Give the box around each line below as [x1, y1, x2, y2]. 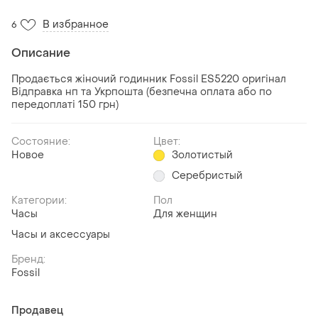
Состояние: [11, 134, 70, 148]
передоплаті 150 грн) [11, 97, 119, 111]
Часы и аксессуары [11, 227, 110, 241]
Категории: [11, 193, 67, 207]
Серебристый [172, 168, 243, 182]
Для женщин [153, 207, 217, 221]
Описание [11, 45, 70, 60]
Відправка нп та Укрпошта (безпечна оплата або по [11, 84, 272, 99]
